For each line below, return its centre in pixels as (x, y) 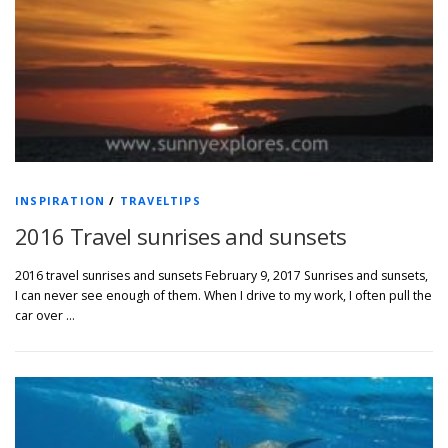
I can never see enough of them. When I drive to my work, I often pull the (223, 296)
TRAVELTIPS (160, 201)
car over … (45, 316)
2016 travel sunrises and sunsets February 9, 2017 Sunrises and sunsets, (221, 276)
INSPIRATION (60, 201)
